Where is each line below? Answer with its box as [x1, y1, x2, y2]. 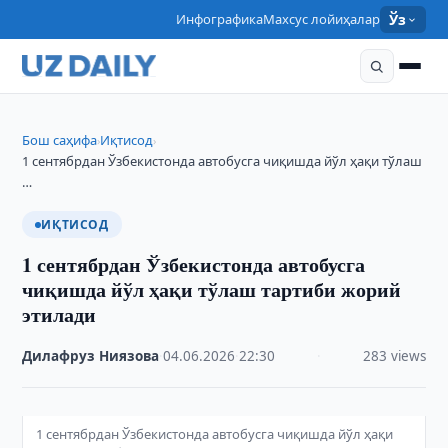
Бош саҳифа [22, 131, 98, 149]
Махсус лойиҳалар [263, 10, 381, 28]
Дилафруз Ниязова [22, 347, 160, 365]
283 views [362, 347, 426, 365]
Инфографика [176, 10, 264, 28]
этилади [22, 300, 97, 329]
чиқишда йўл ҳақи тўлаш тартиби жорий [22, 275, 402, 304]
